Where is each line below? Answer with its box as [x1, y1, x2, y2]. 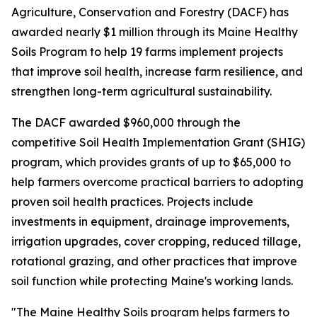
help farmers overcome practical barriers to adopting [11, 175, 304, 189]
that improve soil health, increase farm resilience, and [11, 64, 303, 79]
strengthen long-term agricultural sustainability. [11, 84, 272, 98]
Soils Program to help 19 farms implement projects [11, 45, 283, 59]
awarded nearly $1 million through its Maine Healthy [11, 25, 298, 39]
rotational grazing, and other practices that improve [11, 254, 297, 268]
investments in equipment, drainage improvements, [11, 214, 289, 229]
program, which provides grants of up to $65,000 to [11, 155, 291, 169]
